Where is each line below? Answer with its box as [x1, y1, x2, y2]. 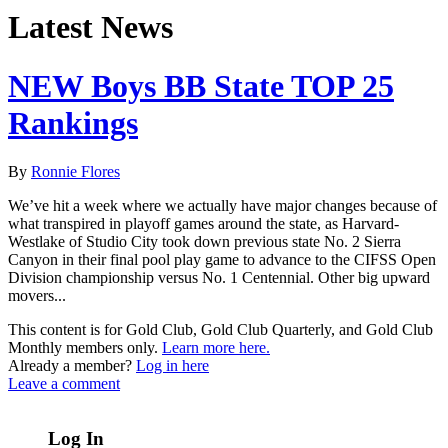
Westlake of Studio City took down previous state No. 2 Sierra [8, 233, 401, 251]
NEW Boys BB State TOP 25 [8, 67, 394, 104]
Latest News [8, 9, 173, 46]
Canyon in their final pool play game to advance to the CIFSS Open [8, 251, 436, 269]
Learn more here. [162, 339, 270, 357]
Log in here [136, 357, 209, 375]
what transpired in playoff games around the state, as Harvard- [8, 215, 399, 233]
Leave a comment [8, 375, 120, 393]
